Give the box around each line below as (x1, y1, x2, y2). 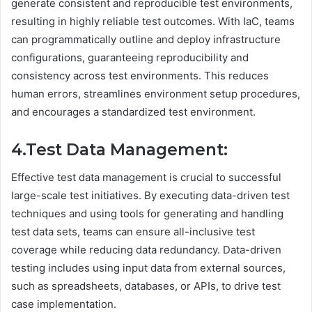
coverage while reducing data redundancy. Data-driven (11, 243, 281, 257)
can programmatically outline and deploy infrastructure (11, 32, 281, 46)
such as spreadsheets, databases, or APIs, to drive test (11, 279, 281, 293)
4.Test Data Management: (11, 139, 228, 159)
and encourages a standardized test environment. (11, 104, 258, 118)
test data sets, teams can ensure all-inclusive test (11, 225, 255, 239)
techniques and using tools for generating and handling (11, 207, 283, 221)
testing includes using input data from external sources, (11, 261, 286, 275)
